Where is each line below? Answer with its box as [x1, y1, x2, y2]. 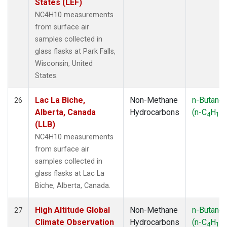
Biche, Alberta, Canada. [35, 181, 110, 190]
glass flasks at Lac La [35, 169, 104, 178]
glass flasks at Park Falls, [35, 47, 116, 56]
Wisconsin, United [35, 59, 93, 68]
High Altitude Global [35, 205, 110, 215]
